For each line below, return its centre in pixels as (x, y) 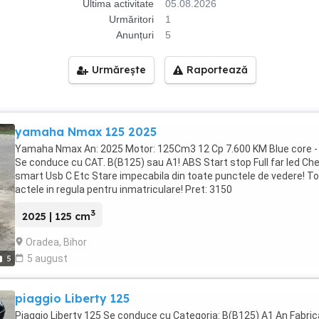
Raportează (217, 70)
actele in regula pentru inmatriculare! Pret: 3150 (124, 189)
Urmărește (119, 70)
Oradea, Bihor (56, 242)
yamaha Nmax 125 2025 (86, 132)
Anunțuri (135, 35)
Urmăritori (131, 19)
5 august (47, 258)
